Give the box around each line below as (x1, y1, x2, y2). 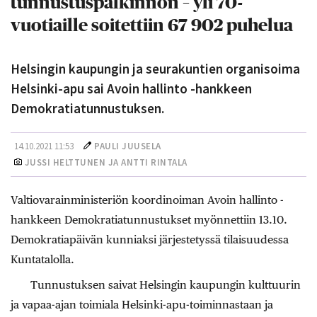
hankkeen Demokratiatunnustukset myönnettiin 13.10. (11, 213, 287, 226)
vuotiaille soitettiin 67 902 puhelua (11, 17, 293, 35)
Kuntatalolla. (11, 253, 74, 266)
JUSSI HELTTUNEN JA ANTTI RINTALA (22, 156, 188, 168)
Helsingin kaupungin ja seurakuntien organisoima (11, 60, 300, 77)
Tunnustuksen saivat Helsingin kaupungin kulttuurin (30, 278, 301, 292)
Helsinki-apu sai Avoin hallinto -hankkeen (11, 80, 252, 97)
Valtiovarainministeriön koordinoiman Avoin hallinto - (11, 193, 284, 207)
